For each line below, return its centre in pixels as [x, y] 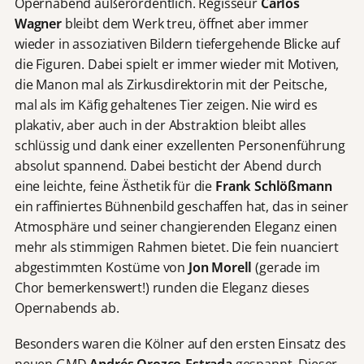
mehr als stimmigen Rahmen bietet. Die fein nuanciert [176, 247]
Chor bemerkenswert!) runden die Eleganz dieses [162, 287]
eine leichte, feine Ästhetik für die [115, 186]
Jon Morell [220, 267]
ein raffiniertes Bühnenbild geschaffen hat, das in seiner [181, 206]
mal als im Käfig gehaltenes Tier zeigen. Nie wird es [166, 104]
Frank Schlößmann [274, 186]
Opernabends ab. [67, 308]
